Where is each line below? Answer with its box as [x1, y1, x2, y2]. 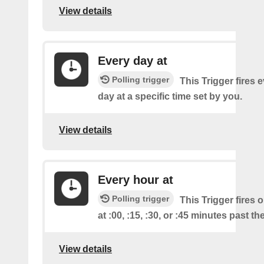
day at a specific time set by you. [98, 91, 242, 101]
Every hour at [98, 173, 173, 186]
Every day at [98, 54, 167, 67]
